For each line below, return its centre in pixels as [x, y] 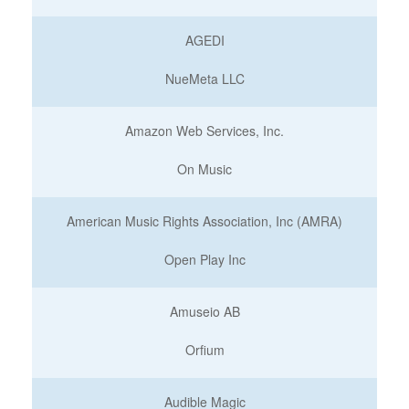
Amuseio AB [204, 311]
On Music [204, 169]
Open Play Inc [204, 259]
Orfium [204, 350]
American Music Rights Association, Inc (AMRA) [204, 221]
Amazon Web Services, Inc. [204, 131]
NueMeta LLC [204, 79]
